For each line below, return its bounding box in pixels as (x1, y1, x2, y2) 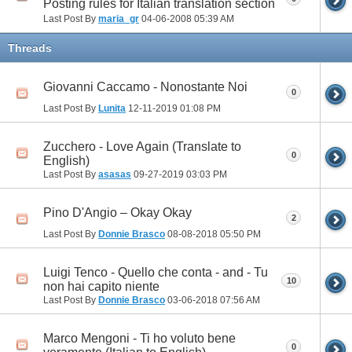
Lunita (98, 102, 126, 114)
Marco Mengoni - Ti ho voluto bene (43, 332, 236, 346)
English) (43, 153, 90, 167)
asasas (98, 168, 131, 180)
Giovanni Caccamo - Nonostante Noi (43, 79, 247, 93)
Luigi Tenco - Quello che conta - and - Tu (43, 265, 268, 279)
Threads (8, 41, 52, 54)
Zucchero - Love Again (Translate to (43, 139, 241, 153)
